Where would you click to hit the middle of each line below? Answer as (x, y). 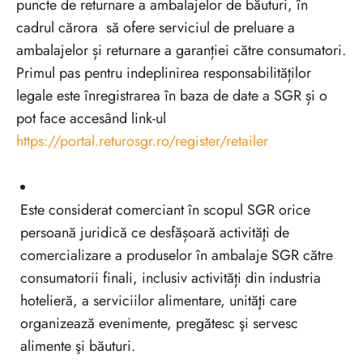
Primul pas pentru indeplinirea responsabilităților (164, 73)
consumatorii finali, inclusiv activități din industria (171, 278)
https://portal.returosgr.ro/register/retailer (142, 141)
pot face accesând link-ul (91, 118)
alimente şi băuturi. (80, 346)
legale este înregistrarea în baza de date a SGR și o (172, 95)
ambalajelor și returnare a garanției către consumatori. (181, 50)
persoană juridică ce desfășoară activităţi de (155, 232)
